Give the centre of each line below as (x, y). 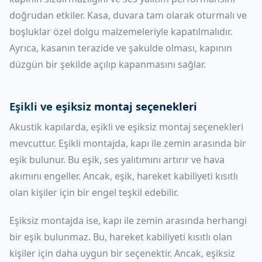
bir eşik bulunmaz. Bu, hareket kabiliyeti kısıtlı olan (121, 237)
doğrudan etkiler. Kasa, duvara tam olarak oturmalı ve (128, 15)
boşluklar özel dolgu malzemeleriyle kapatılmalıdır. (121, 32)
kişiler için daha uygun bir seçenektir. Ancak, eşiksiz (122, 253)
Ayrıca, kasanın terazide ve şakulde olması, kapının (121, 48)
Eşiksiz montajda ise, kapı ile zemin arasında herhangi (128, 220)
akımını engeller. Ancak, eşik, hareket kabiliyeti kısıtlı (124, 176)
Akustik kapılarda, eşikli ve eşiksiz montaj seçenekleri (126, 127)
